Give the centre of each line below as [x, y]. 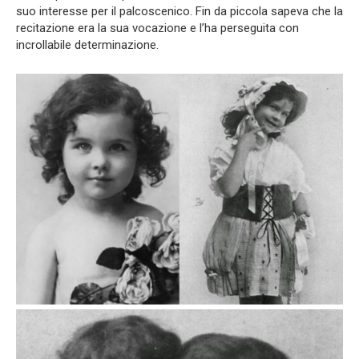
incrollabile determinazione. [87, 44]
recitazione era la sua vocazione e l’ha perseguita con [157, 28]
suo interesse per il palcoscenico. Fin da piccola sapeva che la [179, 11]
